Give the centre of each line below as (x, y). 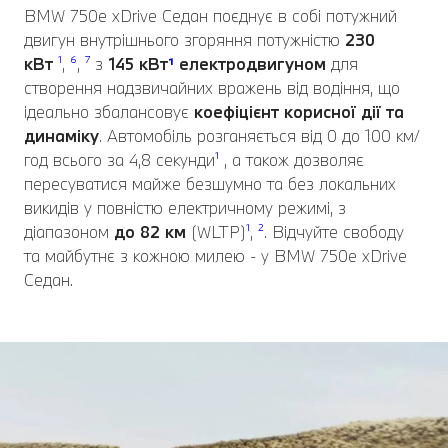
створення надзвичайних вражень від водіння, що (212, 88)
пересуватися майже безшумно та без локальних (210, 184)
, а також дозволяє (291, 160)
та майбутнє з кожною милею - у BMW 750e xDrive (215, 256)
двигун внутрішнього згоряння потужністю (184, 40)
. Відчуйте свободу (334, 232)
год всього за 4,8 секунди (119, 160)
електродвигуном (250, 64)
